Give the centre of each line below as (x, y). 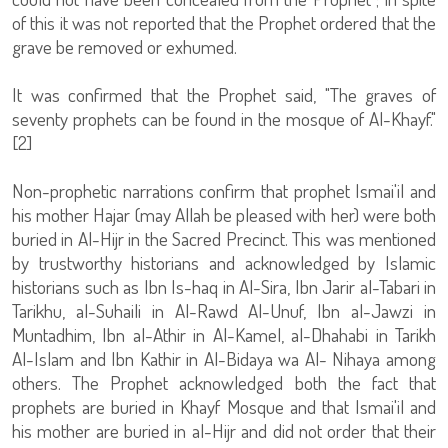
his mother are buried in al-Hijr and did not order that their (224, 430)
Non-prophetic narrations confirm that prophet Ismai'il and (224, 190)
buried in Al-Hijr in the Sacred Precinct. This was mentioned (224, 238)
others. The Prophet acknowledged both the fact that (224, 382)
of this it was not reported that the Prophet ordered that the (224, 22)
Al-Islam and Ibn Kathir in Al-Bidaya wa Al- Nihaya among (224, 358)
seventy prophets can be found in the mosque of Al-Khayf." (224, 118)
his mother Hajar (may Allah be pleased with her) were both (224, 214)
